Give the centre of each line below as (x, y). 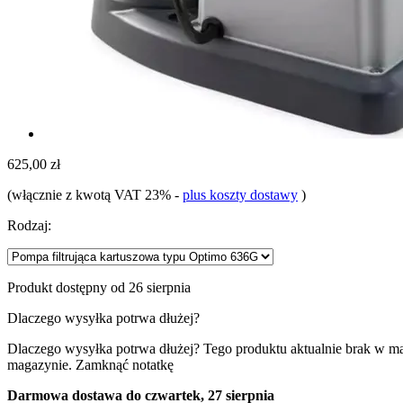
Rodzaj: (29, 225)
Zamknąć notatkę (125, 364)
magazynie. (40, 364)
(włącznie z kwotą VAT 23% (91, 194)
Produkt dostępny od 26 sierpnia (99, 287)
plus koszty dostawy (240, 194)
